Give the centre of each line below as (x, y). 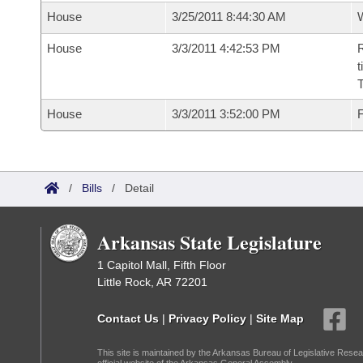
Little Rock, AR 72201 (152, 282)
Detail (139, 188)
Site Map (280, 318)
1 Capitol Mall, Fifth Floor (162, 265)
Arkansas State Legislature (209, 242)
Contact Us (128, 318)
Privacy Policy (207, 318)
